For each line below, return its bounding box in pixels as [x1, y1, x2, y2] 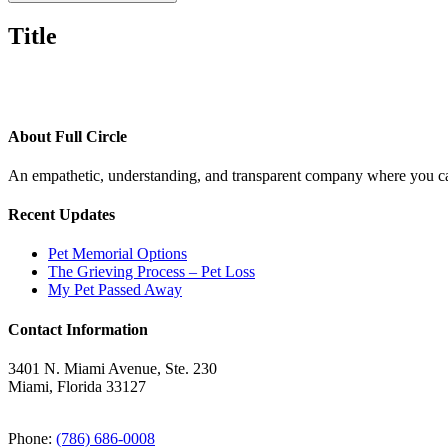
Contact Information [8, 320, 148, 338]
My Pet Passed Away [48, 281, 182, 299]
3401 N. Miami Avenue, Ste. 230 [8, 359, 217, 377]
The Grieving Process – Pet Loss [48, 263, 255, 281]
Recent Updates [8, 206, 115, 224]
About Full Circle [8, 127, 127, 145]
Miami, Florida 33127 [8, 377, 146, 395]
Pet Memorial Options [48, 245, 187, 263]
